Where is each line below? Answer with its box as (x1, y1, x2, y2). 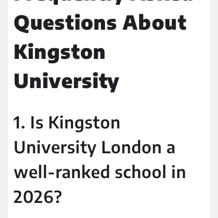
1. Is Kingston (14, 111, 121, 132)
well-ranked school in (14, 161, 186, 182)
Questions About (14, 9, 187, 34)
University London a (14, 136, 176, 157)
